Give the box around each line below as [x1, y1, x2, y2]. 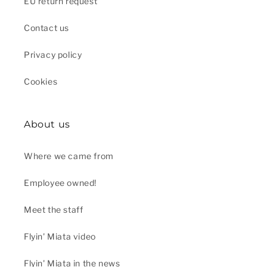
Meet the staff [24, 204, 83, 215]
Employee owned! [24, 178, 97, 188]
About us [24, 119, 70, 131]
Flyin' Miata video [24, 231, 96, 242]
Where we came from [24, 151, 114, 162]
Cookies [24, 76, 58, 87]
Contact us [24, 23, 69, 33]
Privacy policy [24, 49, 82, 60]
